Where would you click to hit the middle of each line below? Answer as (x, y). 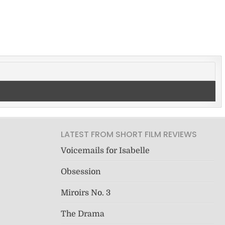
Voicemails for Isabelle (105, 150)
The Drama (82, 214)
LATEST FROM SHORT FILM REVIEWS (129, 134)
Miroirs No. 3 (85, 193)
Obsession (81, 172)
